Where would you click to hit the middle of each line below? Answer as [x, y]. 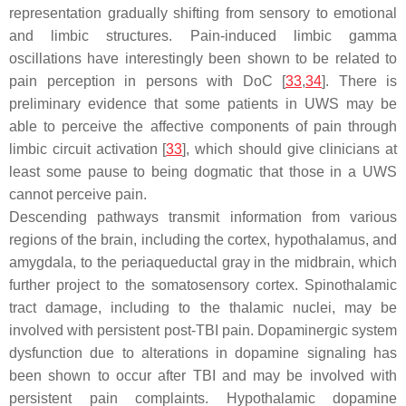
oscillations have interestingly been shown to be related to [203, 59]
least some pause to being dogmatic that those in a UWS [203, 172]
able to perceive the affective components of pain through [203, 127]
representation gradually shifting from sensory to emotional [203, 14]
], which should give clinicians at [290, 150]
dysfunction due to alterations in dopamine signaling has [203, 353]
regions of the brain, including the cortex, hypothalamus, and [203, 240]
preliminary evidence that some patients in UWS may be [203, 104]
